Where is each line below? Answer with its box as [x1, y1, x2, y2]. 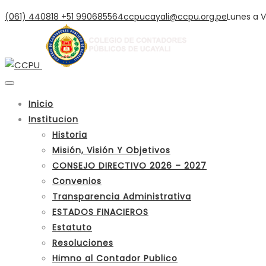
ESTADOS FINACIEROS [52, 206, 148, 218]
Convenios [52, 175, 102, 188]
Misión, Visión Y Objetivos [52, 144, 170, 157]
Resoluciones [52, 237, 113, 249]
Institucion [28, 113, 78, 126]
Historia [52, 129, 87, 141]
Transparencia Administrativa [52, 191, 191, 203]
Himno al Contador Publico [52, 252, 178, 265]
